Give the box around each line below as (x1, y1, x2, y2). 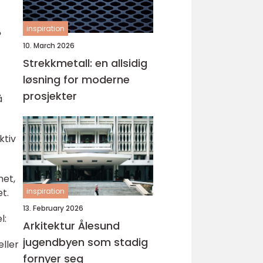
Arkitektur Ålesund (23, 218, 120, 233)
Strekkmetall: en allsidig (23, 56, 147, 70)
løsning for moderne (23, 72, 130, 87)
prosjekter (23, 89, 77, 103)
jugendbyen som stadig (23, 235, 148, 249)
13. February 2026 (23, 203, 83, 213)
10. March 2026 (23, 41, 75, 50)
